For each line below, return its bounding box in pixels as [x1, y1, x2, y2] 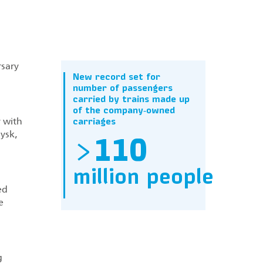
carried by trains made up [72, 95, 190, 105]
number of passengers [72, 84, 173, 94]
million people [72, 168, 214, 190]
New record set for [72, 73, 160, 83]
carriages [72, 117, 116, 127]
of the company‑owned [72, 106, 175, 116]
